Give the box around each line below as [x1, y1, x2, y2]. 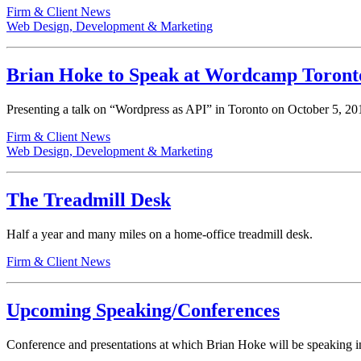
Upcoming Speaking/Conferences [6, 299, 280, 321]
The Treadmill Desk [6, 189, 171, 211]
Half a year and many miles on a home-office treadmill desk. [6, 227, 313, 242]
